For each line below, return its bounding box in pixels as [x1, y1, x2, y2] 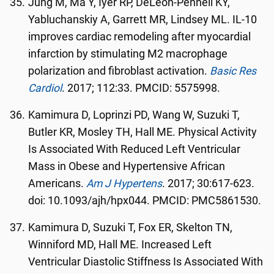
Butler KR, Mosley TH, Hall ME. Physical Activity [28, 126, 257, 138]
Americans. [28, 177, 87, 190]
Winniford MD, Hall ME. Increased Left [28, 239, 212, 251]
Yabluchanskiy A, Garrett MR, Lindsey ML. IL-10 [28, 13, 257, 26]
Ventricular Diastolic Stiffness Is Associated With [28, 256, 264, 268]
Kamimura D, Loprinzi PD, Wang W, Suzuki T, [28, 109, 240, 121]
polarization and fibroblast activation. [28, 65, 210, 77]
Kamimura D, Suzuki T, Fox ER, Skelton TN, [28, 221, 233, 234]
